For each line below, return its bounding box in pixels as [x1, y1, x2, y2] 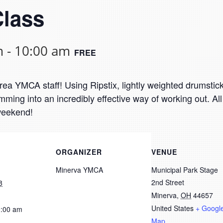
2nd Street [151, 177, 184, 187]
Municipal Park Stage [151, 165, 218, 175]
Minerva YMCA [56, 165, 103, 175]
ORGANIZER [56, 147, 102, 157]
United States [151, 203, 194, 213]
